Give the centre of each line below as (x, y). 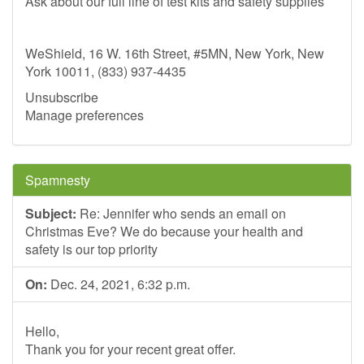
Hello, (42, 331)
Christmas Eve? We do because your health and (164, 231)
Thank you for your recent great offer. (130, 349)
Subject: (51, 213)
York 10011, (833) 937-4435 (106, 71)
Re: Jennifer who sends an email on (181, 213)
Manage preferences (84, 115)
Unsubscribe (62, 97)
